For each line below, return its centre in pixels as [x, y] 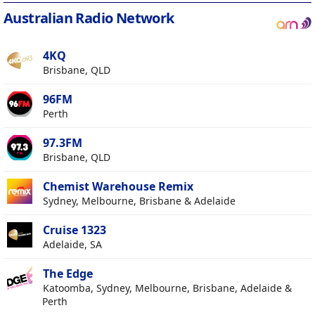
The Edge [68, 274]
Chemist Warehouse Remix [118, 187]
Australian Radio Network [89, 18]
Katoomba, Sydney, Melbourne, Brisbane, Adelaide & [167, 288]
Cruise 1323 [75, 230]
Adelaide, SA [72, 245]
